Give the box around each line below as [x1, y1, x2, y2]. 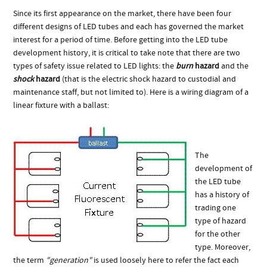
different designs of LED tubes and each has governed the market [13, 21, 244, 32]
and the [219, 60, 249, 72]
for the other [195, 228, 241, 240]
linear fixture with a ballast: [13, 100, 110, 111]
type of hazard [195, 215, 247, 226]
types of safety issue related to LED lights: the [13, 60, 176, 72]
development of [195, 163, 253, 174]
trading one [195, 202, 237, 213]
